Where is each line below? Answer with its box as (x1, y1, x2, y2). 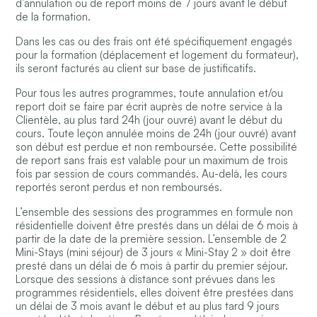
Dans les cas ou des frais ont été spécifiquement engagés (16, 35, 293, 49)
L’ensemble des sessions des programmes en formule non (16, 205, 294, 219)
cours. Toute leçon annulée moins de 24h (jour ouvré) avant (16, 127, 297, 141)
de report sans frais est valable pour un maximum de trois (16, 154, 289, 168)
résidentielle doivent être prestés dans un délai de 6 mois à (16, 219, 299, 233)
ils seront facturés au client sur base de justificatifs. (16, 62, 257, 76)
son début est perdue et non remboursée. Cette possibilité (16, 140, 298, 154)
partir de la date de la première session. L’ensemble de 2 (16, 232, 287, 246)
